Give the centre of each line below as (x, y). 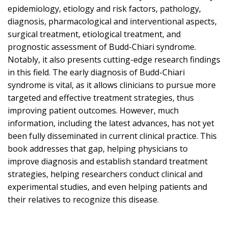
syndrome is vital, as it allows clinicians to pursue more (112, 85)
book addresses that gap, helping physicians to (98, 149)
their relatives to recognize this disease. (83, 200)
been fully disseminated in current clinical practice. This (112, 136)
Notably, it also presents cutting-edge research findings (114, 60)
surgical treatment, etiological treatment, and (94, 34)
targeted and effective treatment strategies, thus (101, 98)
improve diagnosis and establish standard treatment (108, 162)
